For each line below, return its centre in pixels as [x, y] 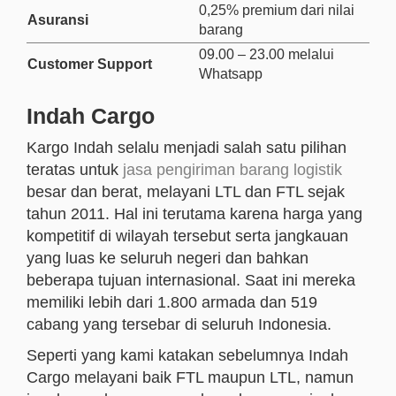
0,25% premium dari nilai [277, 10]
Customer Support [90, 64]
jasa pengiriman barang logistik [232, 170]
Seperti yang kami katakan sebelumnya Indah [187, 355]
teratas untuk [75, 170]
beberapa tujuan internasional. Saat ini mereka [191, 280]
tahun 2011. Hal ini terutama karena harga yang [194, 214]
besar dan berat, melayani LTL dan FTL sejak [186, 192]
